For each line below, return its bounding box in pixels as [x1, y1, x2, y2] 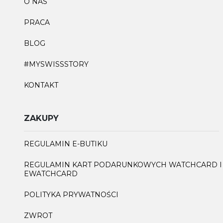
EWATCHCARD [24, 169, 78, 178]
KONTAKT [24, 80, 58, 90]
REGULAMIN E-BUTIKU [24, 139, 108, 148]
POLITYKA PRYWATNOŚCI [24, 190, 118, 199]
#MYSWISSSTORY [24, 59, 89, 69]
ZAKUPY [24, 113, 59, 123]
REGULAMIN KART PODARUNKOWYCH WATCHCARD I [24, 160, 222, 169]
